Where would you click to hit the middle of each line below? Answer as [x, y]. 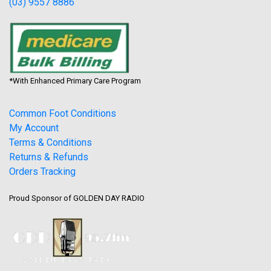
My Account [34, 128]
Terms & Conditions [51, 142]
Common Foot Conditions [63, 113]
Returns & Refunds [49, 157]
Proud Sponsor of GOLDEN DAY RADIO [77, 198]
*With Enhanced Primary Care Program [75, 80]
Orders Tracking [42, 171]
